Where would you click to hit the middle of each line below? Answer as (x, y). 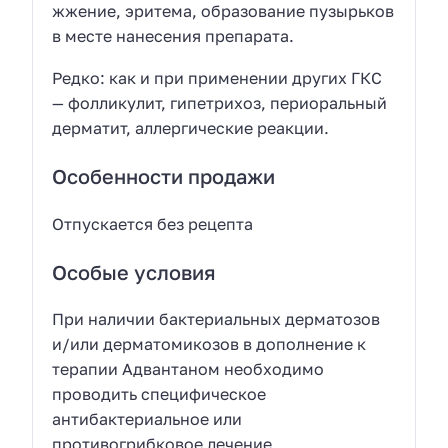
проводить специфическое (159, 394)
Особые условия (134, 271)
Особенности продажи (164, 176)
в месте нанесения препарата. (173, 35)
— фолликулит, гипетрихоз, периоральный (220, 103)
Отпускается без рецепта (153, 223)
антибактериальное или (147, 419)
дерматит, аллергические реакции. (191, 128)
